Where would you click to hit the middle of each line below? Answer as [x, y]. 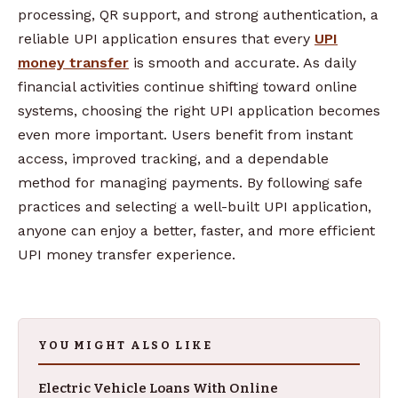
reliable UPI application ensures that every [166, 38]
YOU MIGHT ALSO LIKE [126, 346]
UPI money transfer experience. [127, 254]
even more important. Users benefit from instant [185, 134]
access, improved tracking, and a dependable [173, 158]
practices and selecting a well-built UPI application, [195, 206]
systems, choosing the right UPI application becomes [199, 110]
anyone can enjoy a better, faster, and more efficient [196, 230]
